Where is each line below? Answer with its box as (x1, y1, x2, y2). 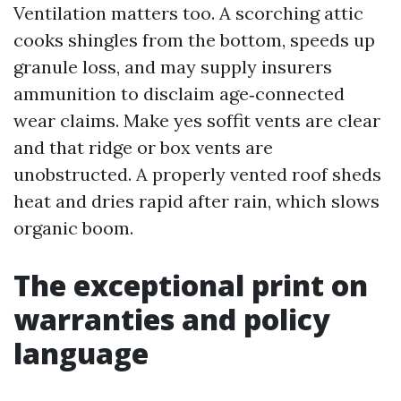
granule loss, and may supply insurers (13, 55, 332, 78)
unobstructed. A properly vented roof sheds (13, 163, 381, 185)
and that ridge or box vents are (13, 136, 273, 158)
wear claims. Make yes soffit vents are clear (13, 109, 380, 132)
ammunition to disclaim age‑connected (13, 82, 345, 105)
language (13, 334, 149, 372)
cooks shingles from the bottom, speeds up (13, 29, 375, 51)
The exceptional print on (13, 266, 368, 304)
